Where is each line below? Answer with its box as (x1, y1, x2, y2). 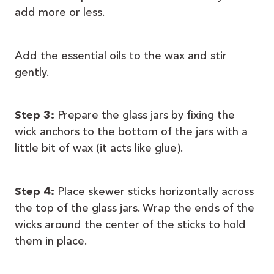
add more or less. (15, 6, 105, 20)
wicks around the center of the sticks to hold (15, 217, 246, 231)
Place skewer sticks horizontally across (54, 184, 254, 198)
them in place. (15, 234, 87, 248)
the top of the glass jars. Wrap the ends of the (15, 201, 254, 215)
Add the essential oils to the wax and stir (15, 48, 227, 62)
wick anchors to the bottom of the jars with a (15, 125, 248, 139)
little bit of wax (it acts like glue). (15, 141, 183, 155)
